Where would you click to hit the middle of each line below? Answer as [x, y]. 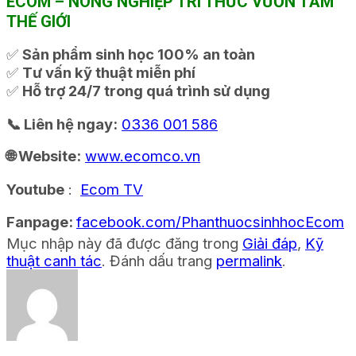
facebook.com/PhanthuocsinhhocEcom [210, 221]
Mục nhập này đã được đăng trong [124, 243]
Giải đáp [270, 243]
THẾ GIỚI [39, 21]
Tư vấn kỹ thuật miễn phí [109, 73]
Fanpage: [41, 221]
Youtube [35, 190]
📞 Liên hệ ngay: [62, 124]
